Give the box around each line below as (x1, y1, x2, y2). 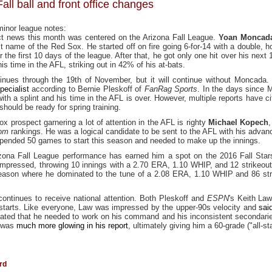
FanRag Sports (144, 84, 198, 93)
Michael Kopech (208, 117, 269, 127)
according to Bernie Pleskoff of (29, 84, 144, 93)
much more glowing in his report (16, 220, 128, 230)
